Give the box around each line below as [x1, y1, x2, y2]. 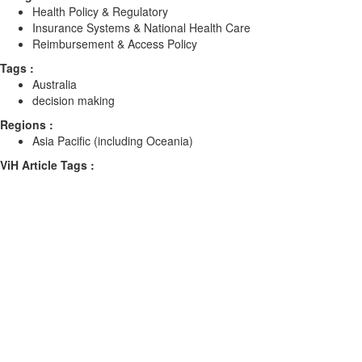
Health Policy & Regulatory [32, 3, 168, 19]
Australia [32, 76, 77, 92]
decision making [32, 92, 115, 108]
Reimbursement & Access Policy [32, 36, 197, 52]
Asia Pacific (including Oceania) [32, 133, 193, 149]
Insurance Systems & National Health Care [32, 19, 250, 36]
